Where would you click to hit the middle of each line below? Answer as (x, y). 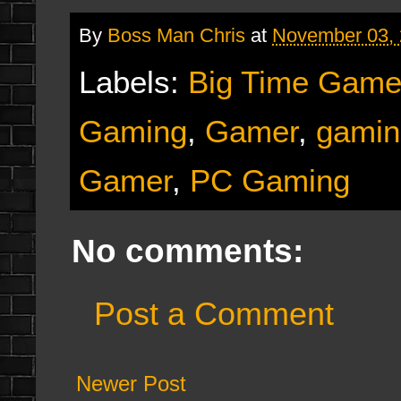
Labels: (133, 81)
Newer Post (131, 383)
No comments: (188, 251)
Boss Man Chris (176, 35)
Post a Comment (214, 313)
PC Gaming (270, 180)
